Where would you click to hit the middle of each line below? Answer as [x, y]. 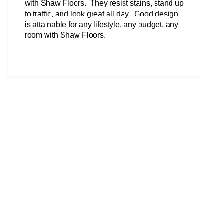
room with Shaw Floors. [65, 35]
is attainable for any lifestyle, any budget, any [101, 24]
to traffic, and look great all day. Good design [101, 14]
